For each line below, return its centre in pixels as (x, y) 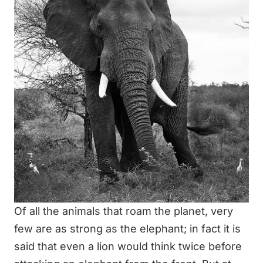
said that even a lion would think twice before (128, 246)
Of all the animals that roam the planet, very (124, 211)
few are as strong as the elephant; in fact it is (127, 228)
